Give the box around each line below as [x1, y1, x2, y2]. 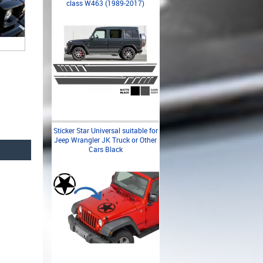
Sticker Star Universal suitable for [53, 126, 158, 135]
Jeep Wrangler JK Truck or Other [54, 135, 157, 144]
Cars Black [88, 144, 123, 154]
